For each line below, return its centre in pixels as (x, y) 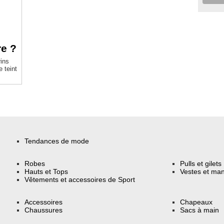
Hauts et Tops (46, 171)
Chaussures (44, 210)
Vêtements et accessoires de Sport (80, 179)
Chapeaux (196, 202)
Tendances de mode (57, 141)
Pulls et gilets (201, 163)
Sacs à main (200, 210)
